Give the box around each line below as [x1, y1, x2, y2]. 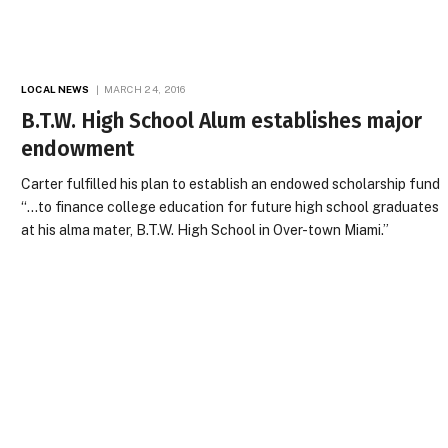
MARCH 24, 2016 [103, 83, 186, 95]
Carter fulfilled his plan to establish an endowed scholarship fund [21, 176, 441, 192]
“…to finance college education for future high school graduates [21, 199, 440, 215]
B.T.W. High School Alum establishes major [21, 108, 423, 134]
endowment [21, 136, 135, 162]
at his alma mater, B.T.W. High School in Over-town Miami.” [21, 222, 390, 238]
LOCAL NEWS [21, 83, 90, 95]
